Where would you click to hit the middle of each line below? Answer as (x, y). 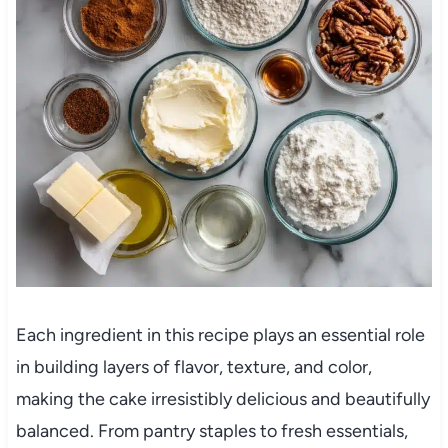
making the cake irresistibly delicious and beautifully (222, 399)
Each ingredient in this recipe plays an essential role (220, 335)
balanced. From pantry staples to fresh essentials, (211, 431)
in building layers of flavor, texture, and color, (193, 367)
